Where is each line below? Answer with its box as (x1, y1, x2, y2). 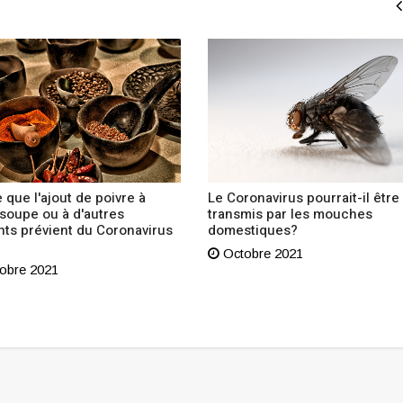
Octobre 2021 (219, 246, 303, 262)
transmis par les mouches (207, 204, 372, 225)
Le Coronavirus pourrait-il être (207, 188, 399, 209)
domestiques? (207, 220, 298, 241)
